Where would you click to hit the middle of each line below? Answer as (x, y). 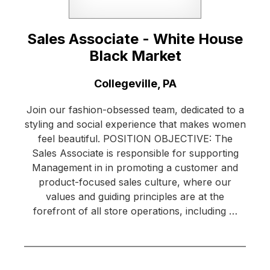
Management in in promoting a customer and (135, 168)
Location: (48, 83)
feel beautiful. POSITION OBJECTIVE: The (135, 139)
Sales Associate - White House (135, 39)
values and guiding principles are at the (135, 197)
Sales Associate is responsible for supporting (135, 153)
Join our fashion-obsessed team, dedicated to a (135, 110)
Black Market (135, 56)
